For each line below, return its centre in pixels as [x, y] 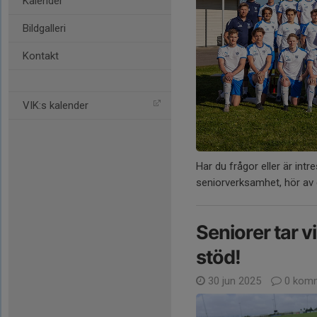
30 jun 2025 [235, 281]
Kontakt [41, 56]
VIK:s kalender [56, 105]
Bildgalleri [44, 28]
